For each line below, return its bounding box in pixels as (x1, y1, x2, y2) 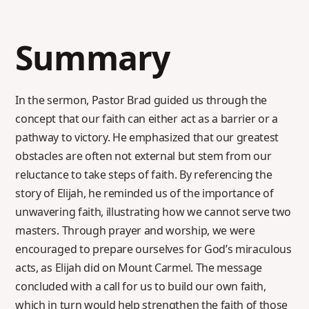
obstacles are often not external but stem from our (15, 148, 272, 163)
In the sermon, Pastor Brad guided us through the (15, 92, 268, 108)
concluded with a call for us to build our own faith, (15, 278, 266, 294)
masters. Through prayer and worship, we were (15, 222, 255, 238)
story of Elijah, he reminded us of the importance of (15, 185, 274, 201)
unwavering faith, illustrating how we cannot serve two (15, 203, 292, 219)
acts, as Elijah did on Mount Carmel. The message (15, 259, 263, 275)
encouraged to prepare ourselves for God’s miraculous (15, 241, 292, 257)
